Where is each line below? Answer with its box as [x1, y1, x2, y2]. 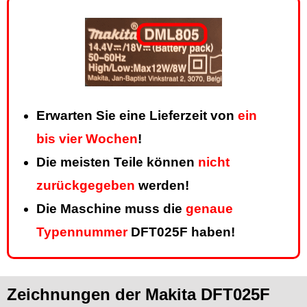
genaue [186, 201, 233, 217]
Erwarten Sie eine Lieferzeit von [36, 108, 238, 123]
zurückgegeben [36, 178, 135, 193]
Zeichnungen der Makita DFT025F [7, 285, 270, 304]
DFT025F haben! [127, 225, 235, 240]
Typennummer [36, 225, 127, 240]
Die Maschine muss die [36, 201, 186, 217]
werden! [135, 178, 189, 193]
